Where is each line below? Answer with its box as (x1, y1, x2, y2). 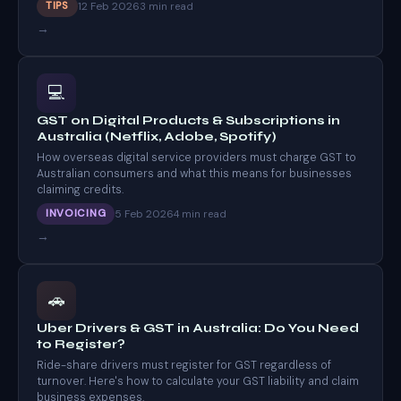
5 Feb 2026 (115, 206, 175, 221)
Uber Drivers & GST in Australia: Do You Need (37, 320, 359, 336)
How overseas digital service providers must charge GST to (37, 150, 356, 165)
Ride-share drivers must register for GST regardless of (37, 358, 331, 372)
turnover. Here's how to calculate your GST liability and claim (37, 374, 359, 388)
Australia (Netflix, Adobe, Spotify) (37, 129, 277, 144)
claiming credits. (37, 183, 124, 197)
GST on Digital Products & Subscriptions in (37, 113, 340, 128)
